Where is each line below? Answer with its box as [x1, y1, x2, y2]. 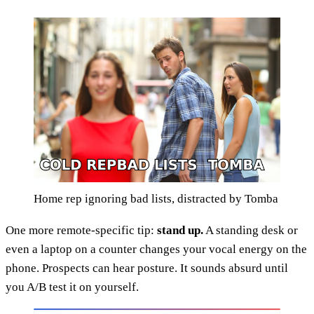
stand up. [157, 223, 203, 237]
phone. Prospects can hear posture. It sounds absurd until [6, 261, 288, 275]
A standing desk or [203, 223, 298, 237]
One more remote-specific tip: [6, 223, 157, 237]
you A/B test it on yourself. [6, 280, 139, 294]
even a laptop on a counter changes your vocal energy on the [6, 242, 307, 256]
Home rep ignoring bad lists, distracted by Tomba [34, 191, 278, 205]
